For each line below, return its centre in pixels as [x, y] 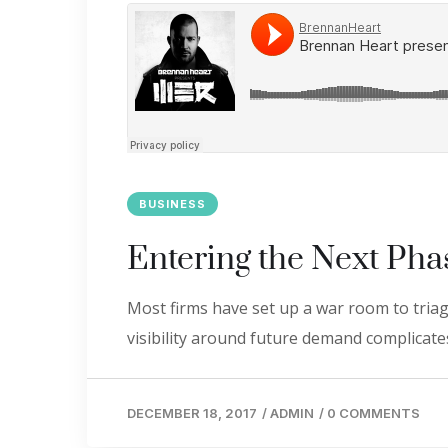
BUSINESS [172, 204]
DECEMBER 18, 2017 [192, 413]
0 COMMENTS [373, 413]
